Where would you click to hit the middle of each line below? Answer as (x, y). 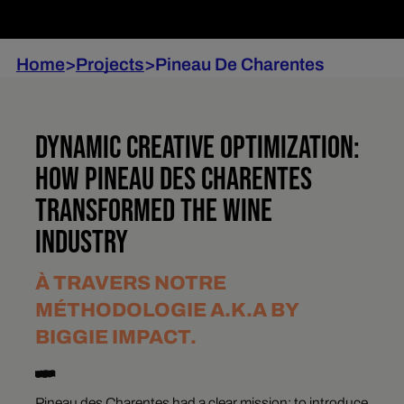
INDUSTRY (81, 243)
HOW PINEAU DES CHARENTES (173, 180)
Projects (110, 64)
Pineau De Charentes (239, 64)
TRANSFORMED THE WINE (153, 212)
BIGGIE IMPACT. (115, 338)
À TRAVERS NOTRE (130, 284)
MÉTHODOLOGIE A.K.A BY (166, 311)
